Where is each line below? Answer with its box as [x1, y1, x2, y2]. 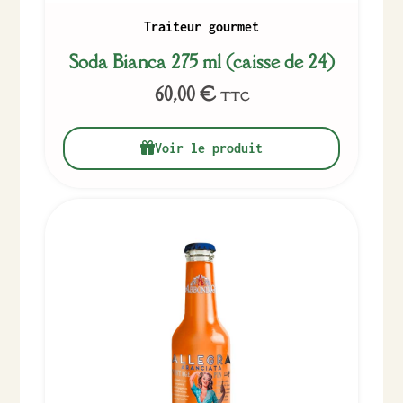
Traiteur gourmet [144, 19, 259, 35]
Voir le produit [155, 140, 263, 157]
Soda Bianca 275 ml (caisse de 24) [68, 49, 335, 75]
